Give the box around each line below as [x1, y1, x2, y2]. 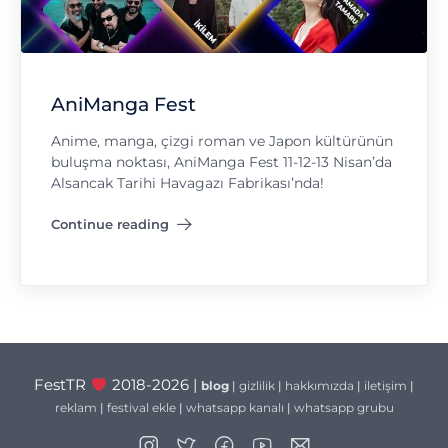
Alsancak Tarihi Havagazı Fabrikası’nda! [51, 173, 324, 192]
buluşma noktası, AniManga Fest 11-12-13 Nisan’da [51, 152, 392, 171]
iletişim [363, 378, 407, 394]
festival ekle [106, 400, 176, 416]
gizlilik [238, 378, 275, 394]
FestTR [34, 376, 91, 395]
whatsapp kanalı [185, 400, 284, 416]
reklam [54, 400, 97, 416]
